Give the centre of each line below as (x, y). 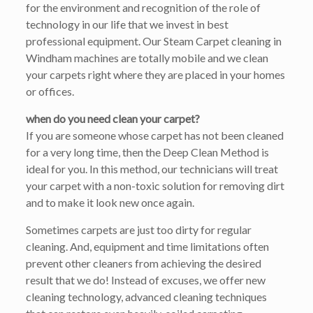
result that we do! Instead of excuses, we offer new (145, 280)
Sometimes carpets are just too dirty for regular (138, 230)
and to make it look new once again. (110, 202)
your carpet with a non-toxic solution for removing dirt (155, 185)
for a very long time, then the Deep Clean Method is (147, 152)
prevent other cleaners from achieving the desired (143, 263)
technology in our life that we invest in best (127, 24)
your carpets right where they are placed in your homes (155, 74)
